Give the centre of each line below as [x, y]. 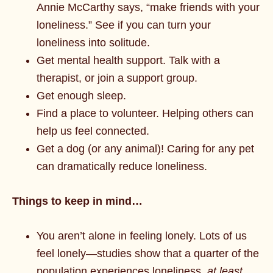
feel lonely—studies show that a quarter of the [148, 253]
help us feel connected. [93, 131]
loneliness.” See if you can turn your [124, 25]
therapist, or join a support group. [117, 78]
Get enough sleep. [81, 96]
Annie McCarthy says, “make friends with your [148, 7]
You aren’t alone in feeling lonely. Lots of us [142, 236]
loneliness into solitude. [93, 43]
